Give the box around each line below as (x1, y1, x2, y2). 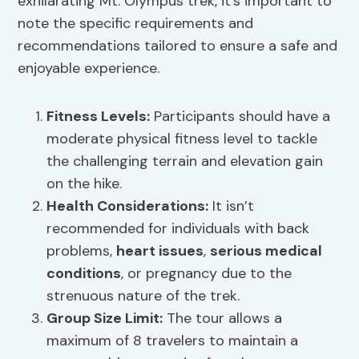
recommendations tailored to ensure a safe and (18, 36, 338, 56)
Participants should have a (150, 107, 331, 127)
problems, (46, 241, 117, 261)
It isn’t (208, 196, 255, 216)
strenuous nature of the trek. (46, 286, 240, 306)
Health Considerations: (46, 196, 209, 216)
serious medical (210, 241, 323, 261)
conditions (46, 264, 122, 284)
